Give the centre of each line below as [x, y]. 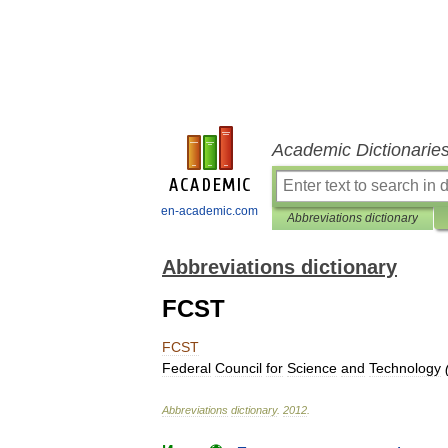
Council [238, 368]
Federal [186, 368]
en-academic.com [209, 211]
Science [312, 368]
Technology [405, 368]
